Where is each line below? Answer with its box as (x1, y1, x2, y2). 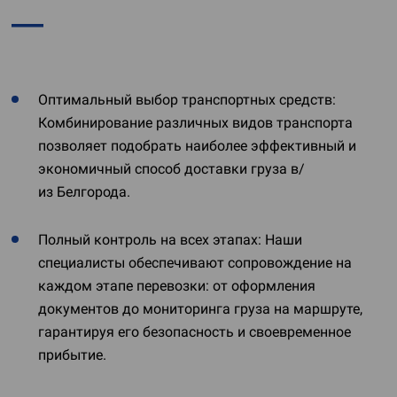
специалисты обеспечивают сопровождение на (38, 254, 352, 271)
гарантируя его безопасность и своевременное (38, 323, 351, 340)
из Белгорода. (38, 183, 130, 200)
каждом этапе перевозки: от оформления (38, 277, 315, 294)
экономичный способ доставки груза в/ (38, 160, 305, 177)
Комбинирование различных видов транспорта (38, 114, 353, 131)
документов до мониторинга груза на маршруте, (38, 300, 362, 317)
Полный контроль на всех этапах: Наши (38, 231, 302, 248)
